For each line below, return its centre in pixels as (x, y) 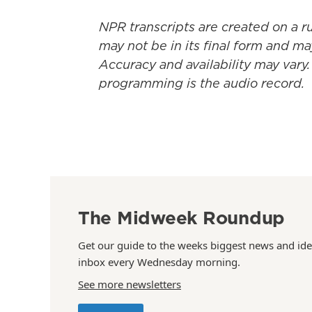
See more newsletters (130, 284)
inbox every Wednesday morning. (159, 262)
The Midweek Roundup (182, 218)
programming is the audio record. (202, 83)
